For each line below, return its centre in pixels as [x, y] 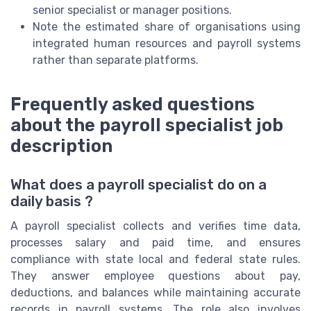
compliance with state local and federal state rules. [155, 259]
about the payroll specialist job [147, 125]
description [61, 145]
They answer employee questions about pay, [155, 276]
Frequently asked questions [133, 104]
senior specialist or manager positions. [132, 10]
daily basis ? [52, 201]
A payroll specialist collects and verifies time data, [155, 226]
